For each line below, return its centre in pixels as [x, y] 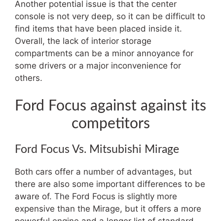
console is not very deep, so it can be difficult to [110, 16]
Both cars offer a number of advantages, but [103, 171]
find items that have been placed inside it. [98, 29]
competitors [110, 124]
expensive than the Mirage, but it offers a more [108, 208]
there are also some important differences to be [110, 184]
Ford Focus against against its [110, 106]
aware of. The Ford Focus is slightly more [96, 196]
